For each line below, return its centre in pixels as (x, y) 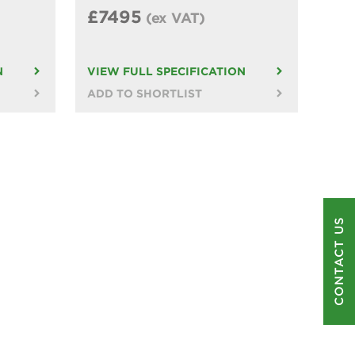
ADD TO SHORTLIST (144, 93)
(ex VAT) (176, 17)
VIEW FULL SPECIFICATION (166, 71)
